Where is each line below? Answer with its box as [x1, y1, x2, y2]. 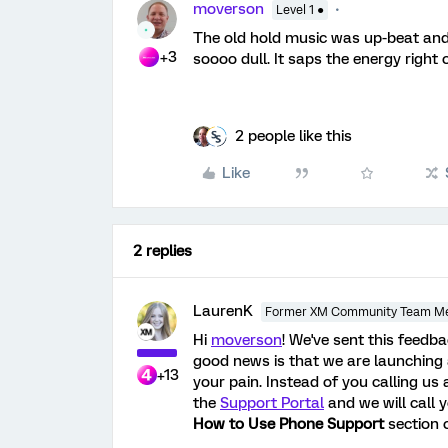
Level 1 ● [276, 3, 324, 17]
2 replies [133, 242, 192, 260]
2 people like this [235, 127, 352, 145]
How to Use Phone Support [193, 415, 384, 433]
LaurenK [193, 302, 253, 320]
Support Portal [220, 394, 324, 412]
